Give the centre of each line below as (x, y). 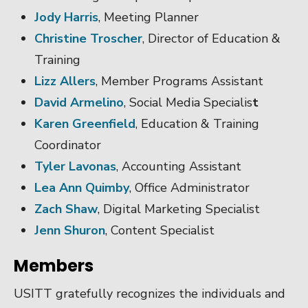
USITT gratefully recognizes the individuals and (150, 293)
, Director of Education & (211, 38)
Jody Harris (66, 17)
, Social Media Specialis (188, 102)
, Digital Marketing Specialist (179, 209)
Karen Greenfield (85, 123)
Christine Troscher (88, 38)
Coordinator (68, 145)
